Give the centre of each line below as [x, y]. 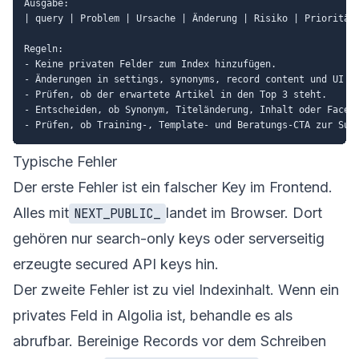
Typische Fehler [65, 161]
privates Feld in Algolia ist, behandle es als [153, 315]
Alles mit [41, 212]
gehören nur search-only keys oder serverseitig [169, 238]
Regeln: [44, 48]
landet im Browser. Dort [244, 212]
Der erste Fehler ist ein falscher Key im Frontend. [173, 187]
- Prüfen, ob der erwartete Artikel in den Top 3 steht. [175, 94]
